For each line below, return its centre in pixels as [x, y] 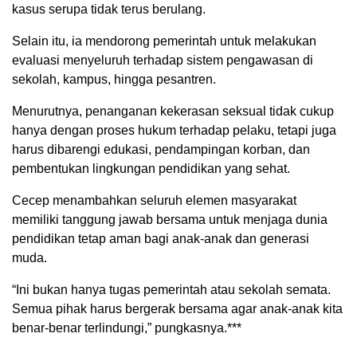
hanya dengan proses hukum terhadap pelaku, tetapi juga [174, 130]
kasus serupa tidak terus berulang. [109, 9]
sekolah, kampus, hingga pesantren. [114, 79]
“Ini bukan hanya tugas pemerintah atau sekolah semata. [171, 290]
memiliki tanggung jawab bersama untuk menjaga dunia [170, 220]
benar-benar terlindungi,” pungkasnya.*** [127, 328]
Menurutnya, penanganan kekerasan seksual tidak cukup [173, 111]
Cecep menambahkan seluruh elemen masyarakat [154, 200]
